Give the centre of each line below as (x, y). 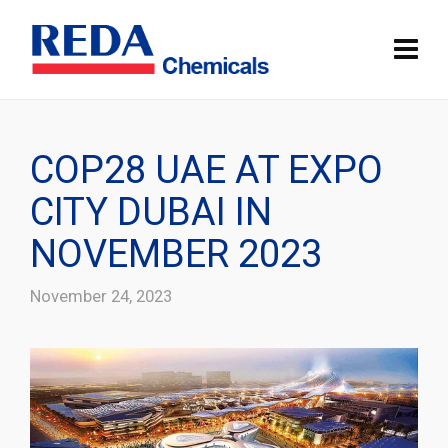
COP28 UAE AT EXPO (206, 170)
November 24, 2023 (101, 296)
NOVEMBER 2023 (176, 254)
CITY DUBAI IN (151, 212)
